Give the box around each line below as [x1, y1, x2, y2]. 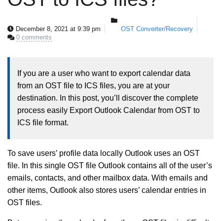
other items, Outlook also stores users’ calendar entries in [7, 186, 206, 194]
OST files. [7, 198, 42, 207]
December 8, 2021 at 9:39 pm [14, 25, 101, 33]
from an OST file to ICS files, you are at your [17, 81, 170, 90]
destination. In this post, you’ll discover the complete [17, 94, 198, 102]
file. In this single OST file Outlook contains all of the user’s [7, 161, 212, 170]
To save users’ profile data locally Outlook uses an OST [7, 149, 200, 157]
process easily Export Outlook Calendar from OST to [17, 106, 200, 114]
